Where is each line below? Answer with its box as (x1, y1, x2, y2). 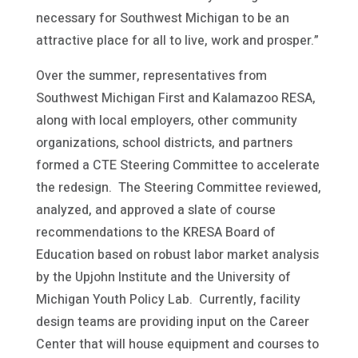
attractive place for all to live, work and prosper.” (35, 30, 319, 50)
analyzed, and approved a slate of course (35, 200, 276, 220)
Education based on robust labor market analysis (35, 245, 319, 265)
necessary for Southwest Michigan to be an (35, 8, 289, 28)
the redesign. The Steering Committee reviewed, (35, 177, 321, 197)
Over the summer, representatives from (35, 66, 267, 86)
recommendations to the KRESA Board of (35, 222, 276, 242)
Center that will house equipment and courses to (35, 334, 319, 354)
